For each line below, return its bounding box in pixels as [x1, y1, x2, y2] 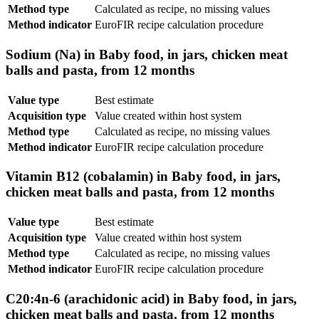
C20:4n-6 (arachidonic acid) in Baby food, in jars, [6, 291, 297, 306]
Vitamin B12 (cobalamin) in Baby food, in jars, [6, 169, 281, 184]
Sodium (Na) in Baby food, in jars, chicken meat [6, 46, 288, 62]
